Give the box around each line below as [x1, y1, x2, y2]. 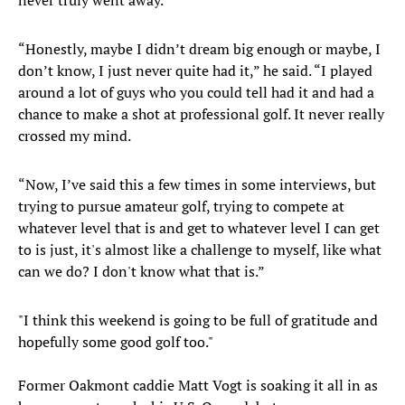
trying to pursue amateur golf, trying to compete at [18, 196, 344, 217]
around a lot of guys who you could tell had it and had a [18, 82, 374, 103]
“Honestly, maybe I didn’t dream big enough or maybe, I [18, 39, 381, 60]
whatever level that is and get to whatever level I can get [18, 218, 380, 239]
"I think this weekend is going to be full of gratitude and [18, 310, 378, 331]
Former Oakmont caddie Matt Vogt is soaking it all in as [18, 375, 378, 396]
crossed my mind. [18, 126, 131, 146]
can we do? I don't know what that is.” [18, 261, 265, 282]
